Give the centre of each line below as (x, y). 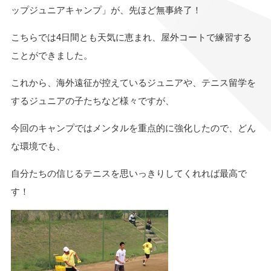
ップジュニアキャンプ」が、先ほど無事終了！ (106, 10)
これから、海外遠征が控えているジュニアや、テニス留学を (133, 82)
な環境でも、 (38, 146)
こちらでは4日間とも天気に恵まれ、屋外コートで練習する (131, 37)
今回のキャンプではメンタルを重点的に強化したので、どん (133, 128)
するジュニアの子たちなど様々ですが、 (92, 100)
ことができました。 (51, 55)
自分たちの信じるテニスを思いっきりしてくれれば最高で (129, 173)
